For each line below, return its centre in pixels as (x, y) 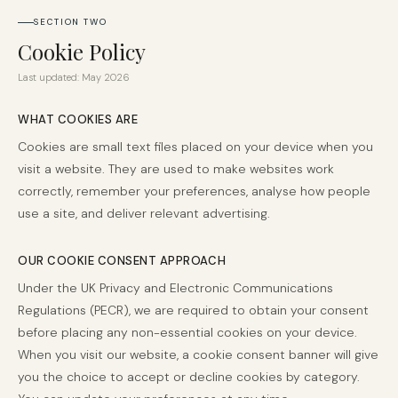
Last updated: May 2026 (74, 77)
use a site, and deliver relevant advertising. (144, 213)
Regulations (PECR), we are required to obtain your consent (193, 310)
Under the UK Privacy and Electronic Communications (175, 288)
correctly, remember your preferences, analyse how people (194, 191)
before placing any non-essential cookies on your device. (187, 332)
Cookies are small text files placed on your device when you (195, 147)
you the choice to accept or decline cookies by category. (189, 377)
